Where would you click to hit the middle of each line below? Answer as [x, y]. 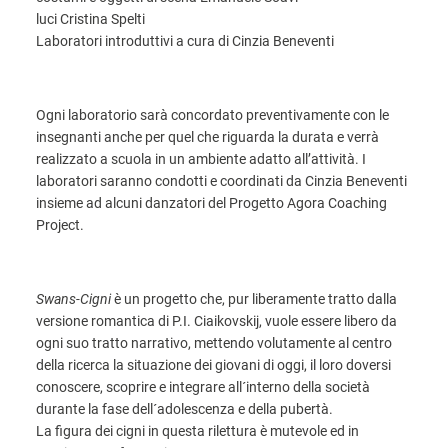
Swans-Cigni [73, 299]
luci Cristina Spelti [90, 19]
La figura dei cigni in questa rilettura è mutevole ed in [197, 431]
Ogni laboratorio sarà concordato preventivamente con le [212, 115]
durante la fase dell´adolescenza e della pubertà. [184, 409]
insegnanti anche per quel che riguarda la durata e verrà [207, 137]
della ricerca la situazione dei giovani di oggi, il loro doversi [213, 365]
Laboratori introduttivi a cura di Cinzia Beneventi [185, 41]
